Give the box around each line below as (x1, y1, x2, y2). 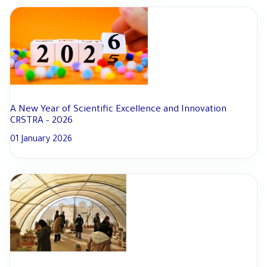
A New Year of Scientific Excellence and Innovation (10, 105, 226, 116)
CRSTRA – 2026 (10, 116, 73, 127)
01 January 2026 (10, 135, 72, 145)
